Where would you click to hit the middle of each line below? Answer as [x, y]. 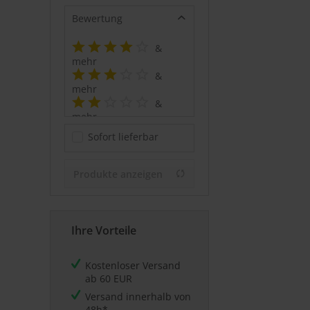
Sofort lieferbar [123, 137]
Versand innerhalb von [138, 297]
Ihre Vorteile [104, 230]
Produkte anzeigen [118, 174]
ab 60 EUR [109, 279]
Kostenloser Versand [133, 265]
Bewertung [97, 18]
